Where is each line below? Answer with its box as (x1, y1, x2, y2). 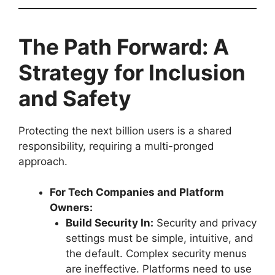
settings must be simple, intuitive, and (65, 232, 254, 245)
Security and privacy (153, 217, 257, 230)
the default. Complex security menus (65, 247, 247, 260)
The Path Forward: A (18, 33, 229, 60)
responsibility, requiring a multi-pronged (18, 139, 214, 152)
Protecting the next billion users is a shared (18, 124, 232, 137)
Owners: (50, 201, 93, 214)
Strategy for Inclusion (18, 59, 246, 85)
